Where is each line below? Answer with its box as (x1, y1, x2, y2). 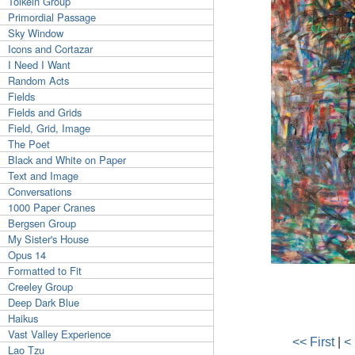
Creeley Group (8, 278, 73, 294)
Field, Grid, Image (8, 120, 90, 136)
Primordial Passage (8, 9, 96, 25)
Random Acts (8, 72, 69, 88)
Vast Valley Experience (8, 326, 111, 342)
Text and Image (8, 167, 78, 183)
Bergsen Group (8, 215, 76, 231)
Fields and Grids (8, 104, 82, 120)
